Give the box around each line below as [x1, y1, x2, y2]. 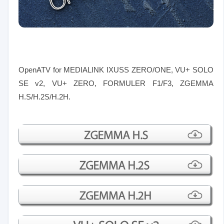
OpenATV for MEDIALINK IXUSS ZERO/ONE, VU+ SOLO [18, 65, 213, 74]
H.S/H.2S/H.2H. [18, 92, 70, 101]
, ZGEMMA [171, 79, 214, 88]
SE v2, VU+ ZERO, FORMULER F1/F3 [18, 79, 171, 88]
